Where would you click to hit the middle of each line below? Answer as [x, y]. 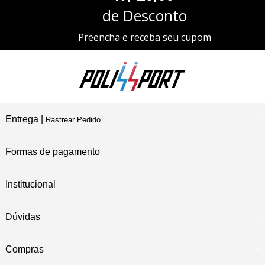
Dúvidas [22, 217]
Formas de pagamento [52, 152]
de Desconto [144, 16]
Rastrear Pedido [73, 120]
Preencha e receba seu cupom [144, 38]
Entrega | [25, 119]
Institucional [30, 185]
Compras [24, 250]
